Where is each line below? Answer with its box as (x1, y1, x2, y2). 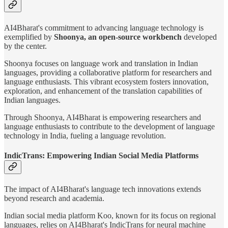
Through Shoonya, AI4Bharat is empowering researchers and (4, 112, 201, 122)
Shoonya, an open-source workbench (54, 32, 182, 41)
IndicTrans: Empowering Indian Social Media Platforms (4, 151, 198, 160)
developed (182, 32, 217, 41)
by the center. (4, 41, 47, 50)
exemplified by (4, 32, 54, 41)
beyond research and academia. (4, 194, 104, 203)
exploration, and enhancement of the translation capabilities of (4, 86, 202, 95)
